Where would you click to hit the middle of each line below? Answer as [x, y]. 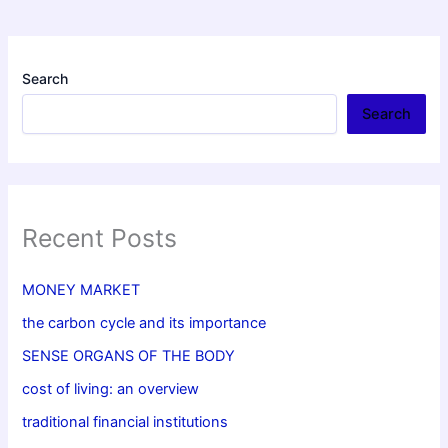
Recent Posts [100, 238]
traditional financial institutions [125, 422]
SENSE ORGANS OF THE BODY [129, 356]
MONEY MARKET [81, 290]
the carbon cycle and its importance [144, 323]
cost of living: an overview [111, 389]
